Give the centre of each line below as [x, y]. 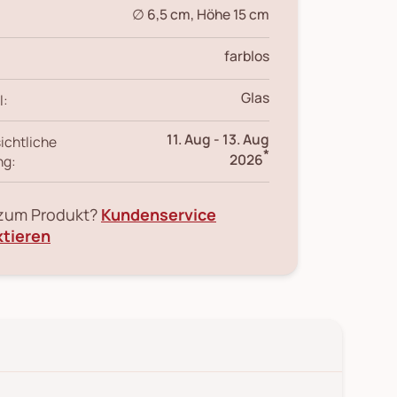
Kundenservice [159, 214]
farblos [247, 55]
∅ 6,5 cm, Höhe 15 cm [201, 14]
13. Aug [246, 139]
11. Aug [189, 139]
